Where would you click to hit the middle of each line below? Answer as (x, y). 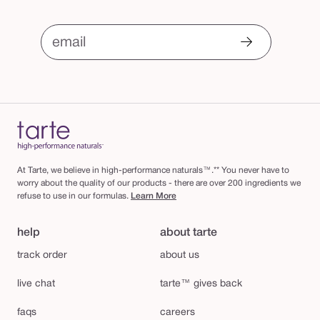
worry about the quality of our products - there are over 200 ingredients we (159, 183)
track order (42, 255)
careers (177, 312)
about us (180, 255)
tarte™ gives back (201, 284)
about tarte (189, 233)
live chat (36, 284)
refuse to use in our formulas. (74, 196)
